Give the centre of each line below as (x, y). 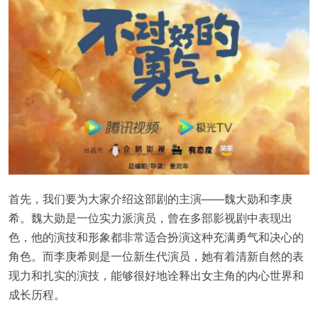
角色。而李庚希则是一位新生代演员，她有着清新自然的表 (156, 256)
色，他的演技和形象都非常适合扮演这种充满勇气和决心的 (156, 237)
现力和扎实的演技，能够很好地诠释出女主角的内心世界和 (156, 275)
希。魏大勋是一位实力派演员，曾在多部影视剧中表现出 (150, 218)
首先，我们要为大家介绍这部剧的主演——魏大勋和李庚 (150, 199)
